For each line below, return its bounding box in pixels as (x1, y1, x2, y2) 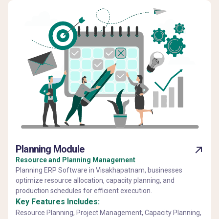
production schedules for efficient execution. (16, 187, 152, 195)
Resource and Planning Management (16, 156, 135, 164)
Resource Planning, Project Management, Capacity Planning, (16, 209, 201, 217)
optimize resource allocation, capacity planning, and (16, 176, 175, 185)
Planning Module (16, 143, 84, 155)
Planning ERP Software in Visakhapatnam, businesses (16, 166, 182, 175)
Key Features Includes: (16, 197, 100, 207)
